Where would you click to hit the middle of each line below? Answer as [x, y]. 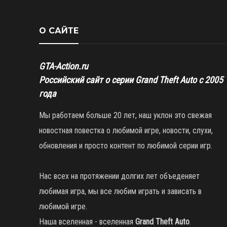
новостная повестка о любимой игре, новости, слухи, [126, 130]
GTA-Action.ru [64, 66]
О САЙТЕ [59, 30]
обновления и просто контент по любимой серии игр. [126, 145]
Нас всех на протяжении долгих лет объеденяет [119, 176]
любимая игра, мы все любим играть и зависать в [120, 191]
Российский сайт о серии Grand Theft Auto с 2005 [131, 80]
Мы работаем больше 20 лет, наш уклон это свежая [125, 115]
